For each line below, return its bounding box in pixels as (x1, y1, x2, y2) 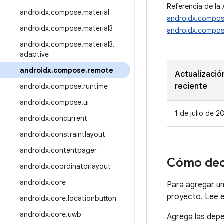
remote (87, 66, 113, 75)
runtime (83, 82, 108, 91)
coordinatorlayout (51, 162, 111, 171)
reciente (175, 81, 207, 91)
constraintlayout (51, 130, 105, 139)
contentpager (51, 146, 97, 155)
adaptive (20, 50, 49, 59)
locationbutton (68, 194, 116, 203)
